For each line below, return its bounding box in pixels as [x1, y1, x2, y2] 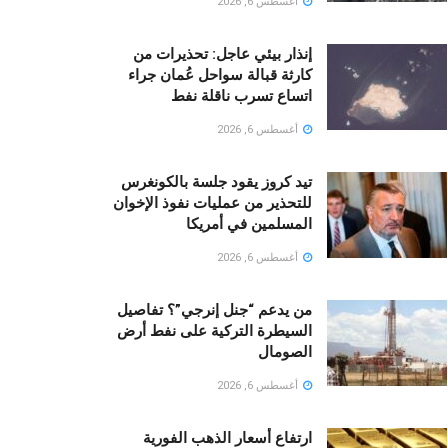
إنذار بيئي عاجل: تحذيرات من [133, 45, 312, 64]
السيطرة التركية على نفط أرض [117, 322, 312, 341]
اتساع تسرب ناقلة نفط [171, 87, 312, 106]
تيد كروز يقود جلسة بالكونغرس [121, 173, 312, 192]
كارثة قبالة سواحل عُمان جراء [128, 66, 312, 85]
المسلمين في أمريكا [186, 215, 312, 234]
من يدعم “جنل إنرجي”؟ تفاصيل [117, 301, 312, 320]
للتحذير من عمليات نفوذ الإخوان [113, 194, 312, 213]
